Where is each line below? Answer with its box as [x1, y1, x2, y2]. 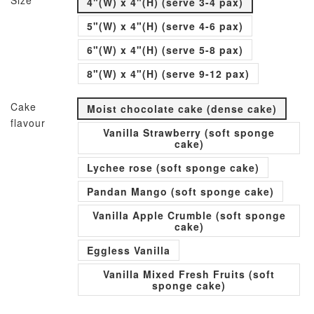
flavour [11, 116, 46, 130]
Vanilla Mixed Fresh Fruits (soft [103, 267, 275, 281]
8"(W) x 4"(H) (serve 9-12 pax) [87, 67, 250, 81]
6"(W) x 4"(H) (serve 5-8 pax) [87, 43, 243, 57]
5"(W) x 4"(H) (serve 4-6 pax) [87, 19, 243, 33]
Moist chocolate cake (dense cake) [87, 102, 277, 116]
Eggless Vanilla [87, 243, 170, 257]
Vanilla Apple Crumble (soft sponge [92, 208, 286, 222]
